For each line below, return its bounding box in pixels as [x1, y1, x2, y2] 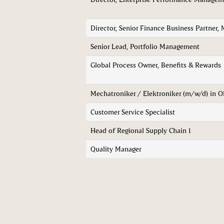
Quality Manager [90, 144, 141, 153]
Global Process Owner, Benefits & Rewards [90, 60, 221, 69]
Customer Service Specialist [90, 107, 175, 116]
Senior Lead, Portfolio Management [90, 42, 199, 50]
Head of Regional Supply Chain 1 [90, 126, 191, 134]
